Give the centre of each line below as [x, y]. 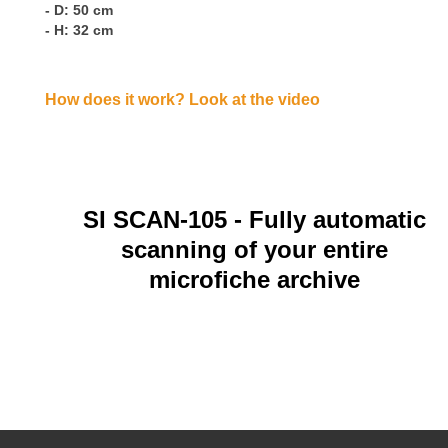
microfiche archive [254, 280]
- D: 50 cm [79, 10]
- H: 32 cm [79, 30]
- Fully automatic [329, 220]
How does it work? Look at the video [184, 100]
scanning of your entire [254, 250]
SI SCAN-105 [158, 220]
